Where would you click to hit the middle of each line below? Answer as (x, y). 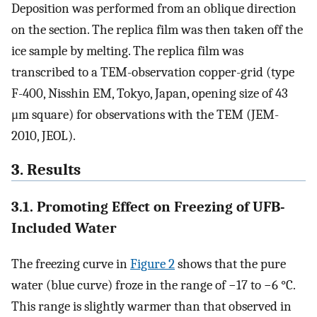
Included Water (64, 227)
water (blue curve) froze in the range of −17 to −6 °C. (153, 285)
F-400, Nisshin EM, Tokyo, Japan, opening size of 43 (150, 93)
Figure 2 (152, 264)
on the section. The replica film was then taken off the (157, 29)
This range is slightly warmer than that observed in (151, 306)
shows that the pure (230, 264)
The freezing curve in (71, 264)
